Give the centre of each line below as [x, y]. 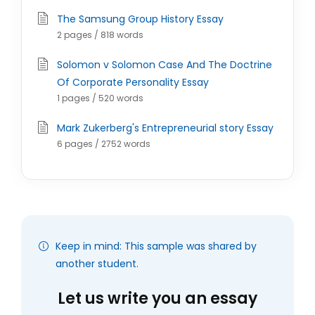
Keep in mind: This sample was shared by [156, 246]
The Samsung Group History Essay [140, 19]
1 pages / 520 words [100, 98]
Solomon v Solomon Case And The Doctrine [165, 65]
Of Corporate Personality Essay [133, 82]
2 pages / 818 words [100, 35]
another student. [97, 264]
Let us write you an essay [157, 298]
